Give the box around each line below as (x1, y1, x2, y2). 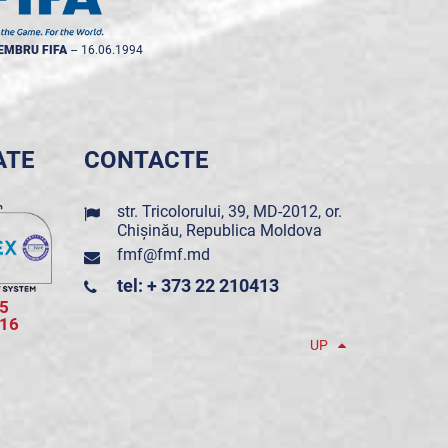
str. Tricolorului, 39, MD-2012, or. (116, 202, 342, 221)
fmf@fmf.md (116, 245, 210, 264)
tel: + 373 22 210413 (116, 275, 279, 296)
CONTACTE (83, 146, 209, 174)
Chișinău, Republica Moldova (116, 221, 322, 240)
